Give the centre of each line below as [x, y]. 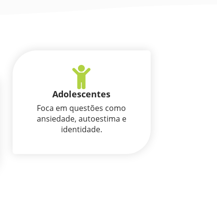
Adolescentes [82, 94]
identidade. [81, 129]
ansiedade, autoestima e [81, 118]
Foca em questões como [82, 108]
